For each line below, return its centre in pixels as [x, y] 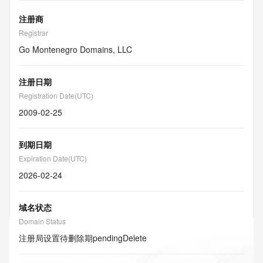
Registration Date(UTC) [56, 95]
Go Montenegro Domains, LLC [75, 49]
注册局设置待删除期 [56, 238]
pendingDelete [120, 238]
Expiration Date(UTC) [53, 158]
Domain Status [42, 221]
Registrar [33, 33]
